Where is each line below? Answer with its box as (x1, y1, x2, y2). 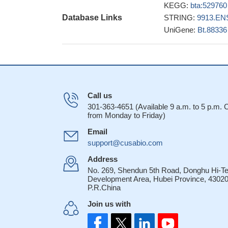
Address (88, 155, 118, 163)
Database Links (62, 13, 122, 22)
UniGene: (164, 25, 197, 34)
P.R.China (88, 183, 121, 192)
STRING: (164, 13, 197, 22)
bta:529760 (190, 1, 227, 10)
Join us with (88, 199, 131, 208)
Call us (88, 91, 112, 100)
